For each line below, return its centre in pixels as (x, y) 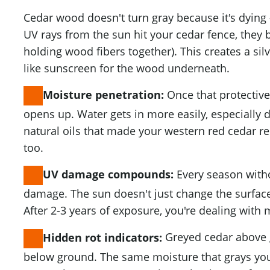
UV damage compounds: (108, 174)
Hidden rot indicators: (102, 237)
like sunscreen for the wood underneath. (127, 68)
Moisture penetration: (103, 95)
